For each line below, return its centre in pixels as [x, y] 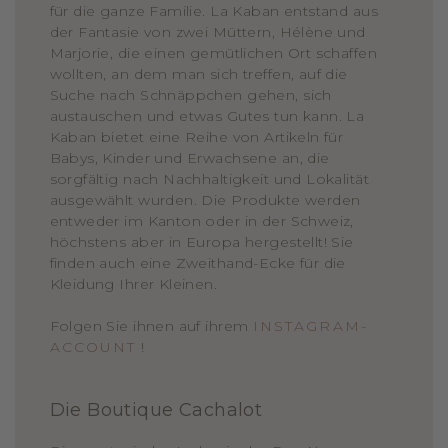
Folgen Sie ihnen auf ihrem [151, 326]
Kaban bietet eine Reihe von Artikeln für [196, 137]
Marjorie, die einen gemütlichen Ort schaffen [213, 53]
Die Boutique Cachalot [156, 410]
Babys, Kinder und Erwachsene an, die [189, 158]
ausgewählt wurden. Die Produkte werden [205, 200]
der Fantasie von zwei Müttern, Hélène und [207, 32]
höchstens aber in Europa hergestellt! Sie [201, 242]
